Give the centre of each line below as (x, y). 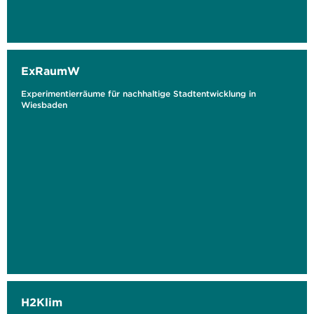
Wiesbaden (44, 105)
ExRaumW (50, 71)
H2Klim (42, 302)
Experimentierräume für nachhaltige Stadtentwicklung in (138, 94)
